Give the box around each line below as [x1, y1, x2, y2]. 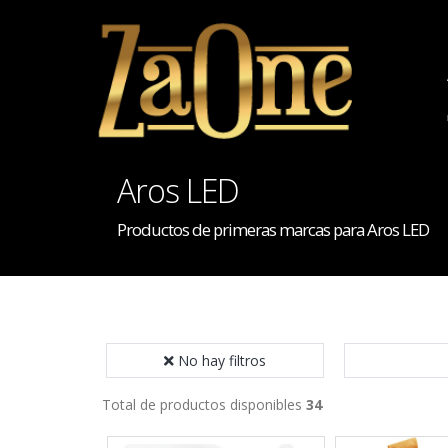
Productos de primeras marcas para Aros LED [117, 218, 429, 241]
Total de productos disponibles [102, 395, 306, 414]
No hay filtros [178, 351, 266, 370]
